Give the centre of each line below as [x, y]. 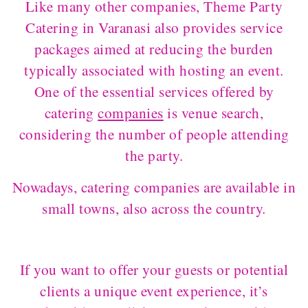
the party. [154, 155]
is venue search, [213, 112]
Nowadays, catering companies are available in [154, 187]
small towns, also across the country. [154, 208]
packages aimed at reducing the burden [154, 48]
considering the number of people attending [154, 134]
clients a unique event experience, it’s [154, 290]
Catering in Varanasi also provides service [154, 27]
